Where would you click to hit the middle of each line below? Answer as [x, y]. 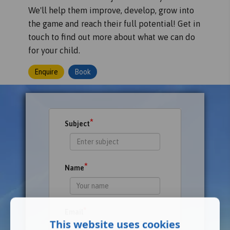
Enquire [46, 72]
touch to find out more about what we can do [112, 37]
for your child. [54, 50]
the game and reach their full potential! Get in [114, 24]
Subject [77, 124]
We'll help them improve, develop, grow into [111, 10]
